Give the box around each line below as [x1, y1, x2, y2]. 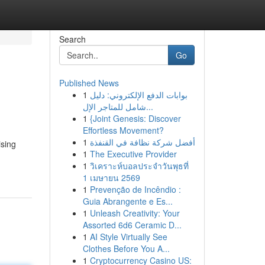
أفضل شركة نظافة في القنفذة [89, 136, 195, 148]
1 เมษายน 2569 [82, 172, 140, 183]
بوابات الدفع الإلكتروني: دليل [89, 89, 188, 101]
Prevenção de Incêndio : [89, 183, 181, 195]
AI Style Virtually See [89, 231, 167, 243]
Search [59, 33, 86, 45]
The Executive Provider [89, 148, 177, 160]
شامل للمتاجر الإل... [146, 101, 153, 112]
